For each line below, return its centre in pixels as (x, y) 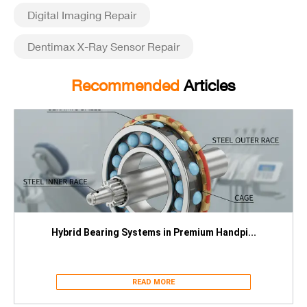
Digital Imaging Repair (82, 15)
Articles (210, 85)
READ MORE (153, 282)
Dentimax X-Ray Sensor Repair (103, 46)
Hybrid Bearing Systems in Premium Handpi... (153, 232)
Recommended (127, 85)
